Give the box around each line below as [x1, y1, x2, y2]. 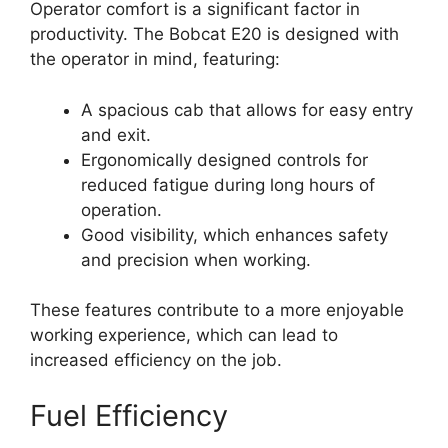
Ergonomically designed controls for [81, 149, 368, 170]
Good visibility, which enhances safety [81, 224, 388, 245]
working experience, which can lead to [30, 325, 338, 346]
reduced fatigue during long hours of [81, 174, 375, 195]
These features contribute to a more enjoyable [30, 300, 404, 321]
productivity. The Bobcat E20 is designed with [30, 24, 399, 45]
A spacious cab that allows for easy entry [81, 99, 413, 120]
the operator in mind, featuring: [30, 49, 280, 70]
